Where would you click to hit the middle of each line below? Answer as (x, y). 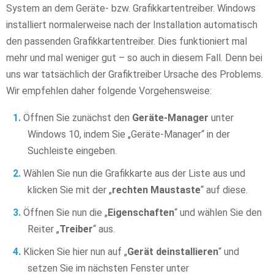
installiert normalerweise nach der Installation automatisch (132, 25)
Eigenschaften (141, 213)
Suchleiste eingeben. (72, 151)
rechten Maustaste (156, 190)
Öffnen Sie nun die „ (65, 213)
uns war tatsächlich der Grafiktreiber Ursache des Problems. (135, 75)
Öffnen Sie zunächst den (78, 118)
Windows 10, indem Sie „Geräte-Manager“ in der (129, 135)
